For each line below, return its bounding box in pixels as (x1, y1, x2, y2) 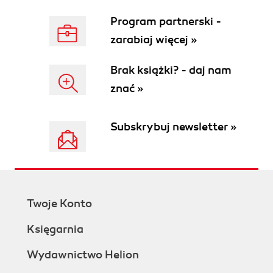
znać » (110, 82, 143, 95)
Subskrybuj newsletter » (110, 120, 236, 133)
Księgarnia (27, 222, 83, 236)
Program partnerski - (110, 15, 221, 28)
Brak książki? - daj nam (110, 63, 232, 77)
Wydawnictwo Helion (27, 248, 139, 261)
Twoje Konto (27, 197, 92, 210)
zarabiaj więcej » (110, 33, 197, 46)
